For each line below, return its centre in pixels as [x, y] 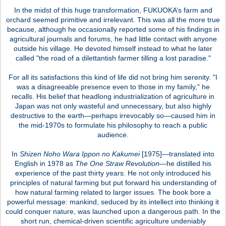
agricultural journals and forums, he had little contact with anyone [113, 39]
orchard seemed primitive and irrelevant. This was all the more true [113, 19]
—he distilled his [185, 163]
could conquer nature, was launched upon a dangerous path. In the [113, 211]
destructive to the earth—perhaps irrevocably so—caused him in [113, 115]
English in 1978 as [45, 163]
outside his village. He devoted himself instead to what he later [113, 48]
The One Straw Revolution [117, 163]
